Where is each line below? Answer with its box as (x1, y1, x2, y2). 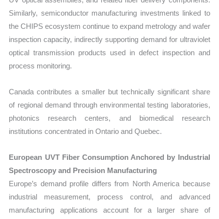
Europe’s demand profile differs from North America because (9, 179, 210, 188)
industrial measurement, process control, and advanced (9, 193, 210, 201)
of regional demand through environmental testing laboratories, (9, 101, 210, 109)
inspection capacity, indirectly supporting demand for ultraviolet (9, 35, 210, 44)
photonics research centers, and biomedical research (9, 114, 210, 123)
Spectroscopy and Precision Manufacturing (9, 166, 157, 175)
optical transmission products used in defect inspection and (9, 48, 210, 57)
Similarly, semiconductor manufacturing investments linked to (9, 8, 210, 17)
